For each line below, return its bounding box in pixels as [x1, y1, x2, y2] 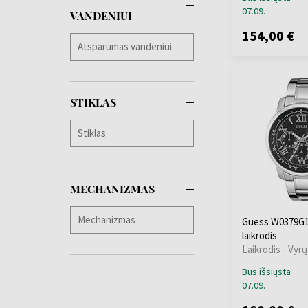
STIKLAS [70, 94, 116, 109]
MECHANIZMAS [70, 181, 155, 196]
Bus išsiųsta [242, 265, 291, 278]
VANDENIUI [70, 8, 132, 23]
